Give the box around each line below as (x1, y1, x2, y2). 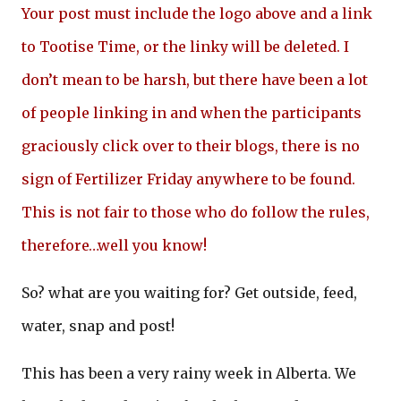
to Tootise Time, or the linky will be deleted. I (21, 38, 349, 55)
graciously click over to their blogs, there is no (21, 137, 360, 155)
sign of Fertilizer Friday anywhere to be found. (21, 170, 355, 188)
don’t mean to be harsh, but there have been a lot (21, 71, 368, 89)
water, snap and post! (21, 317, 175, 335)
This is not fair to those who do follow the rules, (21, 203, 370, 221)
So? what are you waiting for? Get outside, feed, (21, 284, 357, 302)
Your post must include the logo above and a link (21, 4, 372, 22)
